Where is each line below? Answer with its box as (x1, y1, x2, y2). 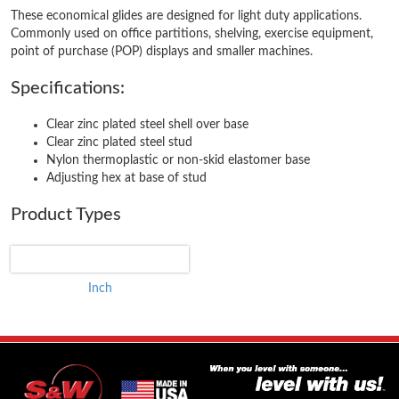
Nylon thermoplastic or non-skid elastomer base (46, 154, 310, 167)
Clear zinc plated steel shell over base (46, 118, 248, 131)
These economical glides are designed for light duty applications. (11, 10, 362, 22)
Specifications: (11, 79, 125, 97)
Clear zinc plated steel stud (46, 136, 192, 149)
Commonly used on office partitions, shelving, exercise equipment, (11, 28, 373, 40)
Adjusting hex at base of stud (46, 172, 207, 184)
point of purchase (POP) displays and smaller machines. (11, 45, 313, 58)
